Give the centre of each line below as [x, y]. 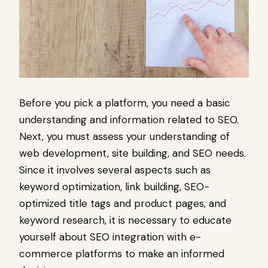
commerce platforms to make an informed [122, 253]
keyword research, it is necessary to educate [125, 220]
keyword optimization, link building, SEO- [114, 186]
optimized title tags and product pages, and [123, 203]
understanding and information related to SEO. [129, 119]
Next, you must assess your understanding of [124, 136]
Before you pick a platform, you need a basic [125, 103]
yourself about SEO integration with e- [110, 237]
